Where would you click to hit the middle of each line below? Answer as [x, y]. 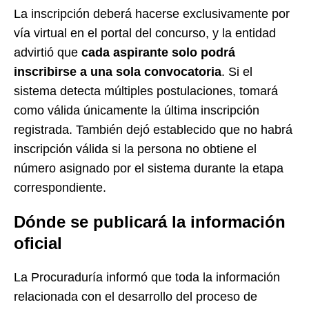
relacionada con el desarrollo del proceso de [136, 296]
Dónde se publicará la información [150, 221]
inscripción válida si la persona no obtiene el [135, 149]
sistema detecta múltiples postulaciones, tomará [146, 91]
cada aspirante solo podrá [158, 52]
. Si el [237, 71]
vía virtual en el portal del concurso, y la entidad [145, 33]
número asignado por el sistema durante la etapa [149, 168]
